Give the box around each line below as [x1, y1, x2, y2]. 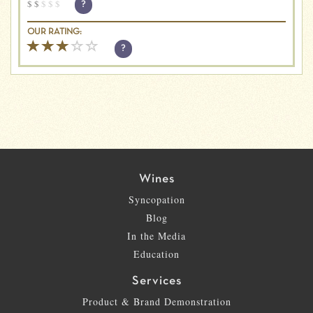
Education [133, 247, 180, 261]
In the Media [127, 228, 186, 242]
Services [131, 275, 182, 287]
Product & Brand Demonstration [82, 294, 231, 308]
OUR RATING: [27, 27, 82, 36]
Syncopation [128, 192, 185, 206]
